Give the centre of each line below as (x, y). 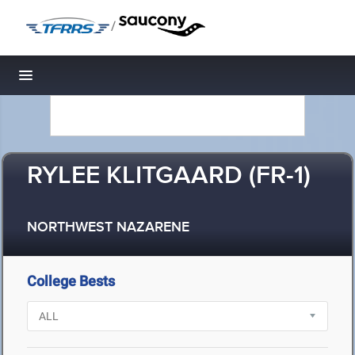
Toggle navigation (80, 80)
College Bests (71, 281)
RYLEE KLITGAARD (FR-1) (169, 176)
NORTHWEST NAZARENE (108, 228)
